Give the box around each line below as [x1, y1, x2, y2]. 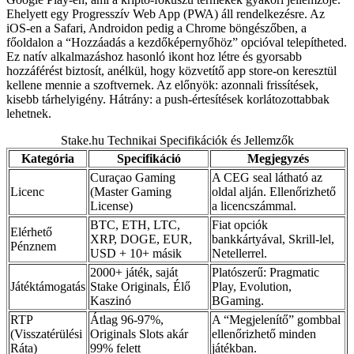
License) [90, 198, 133, 213]
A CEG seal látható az [212, 170, 322, 184]
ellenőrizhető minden [212, 326, 316, 341]
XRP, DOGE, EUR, [90, 232, 192, 246]
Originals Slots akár [90, 326, 188, 341]
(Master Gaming [90, 184, 171, 198]
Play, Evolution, [212, 279, 292, 293]
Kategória [21, 151, 74, 165]
